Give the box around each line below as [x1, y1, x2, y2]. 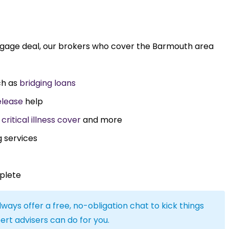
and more [81, 113, 122, 126]
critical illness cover [2, 113, 81, 126]
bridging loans [19, 77, 76, 89]
